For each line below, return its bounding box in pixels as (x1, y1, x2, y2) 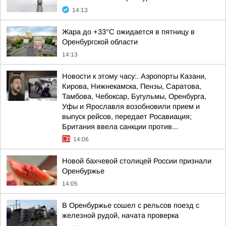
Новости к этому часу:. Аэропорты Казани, (62, 72, 206, 80)
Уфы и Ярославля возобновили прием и (62, 102, 200, 110)
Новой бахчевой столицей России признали (62, 157, 211, 165)
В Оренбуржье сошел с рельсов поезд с (62, 201, 199, 209)
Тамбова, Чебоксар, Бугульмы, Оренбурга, (62, 92, 206, 100)
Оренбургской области (62, 38, 138, 46)
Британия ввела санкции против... (62, 123, 178, 131)
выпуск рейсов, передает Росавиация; (62, 112, 192, 121)
